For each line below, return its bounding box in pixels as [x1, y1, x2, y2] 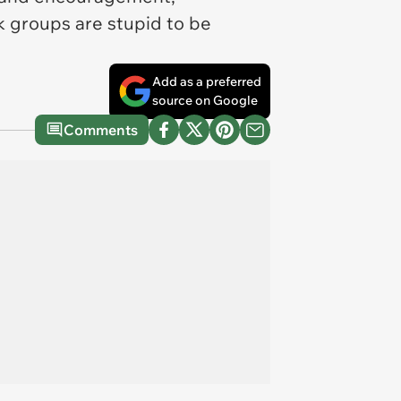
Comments [64, 121, 138, 139]
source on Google [152, 92, 258, 108]
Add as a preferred [152, 73, 261, 90]
